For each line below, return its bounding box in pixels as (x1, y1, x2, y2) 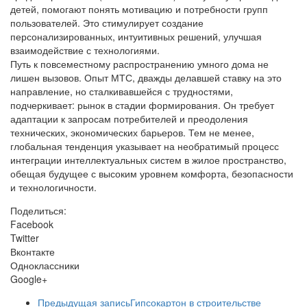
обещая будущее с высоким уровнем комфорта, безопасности (10, 167, 293, 181)
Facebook (10, 217, 53, 232)
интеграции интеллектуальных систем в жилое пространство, (10, 153, 286, 167)
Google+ (10, 272, 47, 286)
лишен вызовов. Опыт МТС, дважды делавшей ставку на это (10, 71, 282, 85)
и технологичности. (10, 180, 97, 195)
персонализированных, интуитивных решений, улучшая (10, 29, 262, 44)
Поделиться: (10, 204, 66, 218)
